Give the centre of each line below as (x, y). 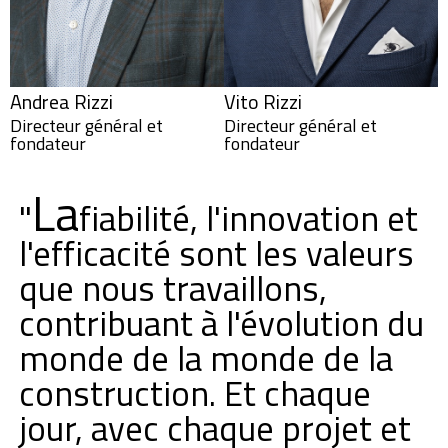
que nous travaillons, (172, 287)
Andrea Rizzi (61, 101)
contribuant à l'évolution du (221, 322)
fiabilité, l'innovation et (248, 217)
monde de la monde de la (205, 357)
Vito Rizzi (263, 101)
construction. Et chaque (194, 392)
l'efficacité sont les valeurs (216, 252)
